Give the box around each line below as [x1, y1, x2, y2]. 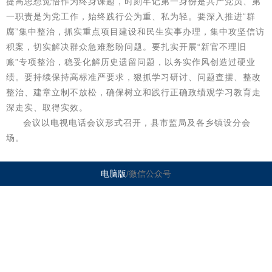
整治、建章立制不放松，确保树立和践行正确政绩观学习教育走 [6, 87, 261, 97]
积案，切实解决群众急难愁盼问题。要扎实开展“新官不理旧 [6, 42, 246, 52]
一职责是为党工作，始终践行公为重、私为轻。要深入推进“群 [6, 12, 256, 21]
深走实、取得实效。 [6, 103, 88, 112]
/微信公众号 [126, 169, 171, 178]
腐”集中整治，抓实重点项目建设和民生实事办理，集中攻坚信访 [6, 27, 265, 36]
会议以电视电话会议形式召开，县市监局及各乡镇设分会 [23, 118, 251, 127]
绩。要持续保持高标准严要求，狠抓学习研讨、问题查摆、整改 [6, 72, 261, 82]
